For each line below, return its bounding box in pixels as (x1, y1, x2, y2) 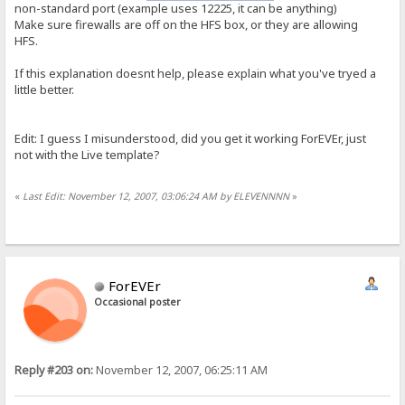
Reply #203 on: (14, 363, 94, 379)
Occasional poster (94, 296, 182, 309)
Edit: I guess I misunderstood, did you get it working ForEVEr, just (14, 129, 367, 146)
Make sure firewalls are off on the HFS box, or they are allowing (14, 15, 359, 33)
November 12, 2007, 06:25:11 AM (93, 363, 268, 379)
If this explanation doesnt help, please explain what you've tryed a (14, 64, 377, 81)
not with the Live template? (14, 146, 161, 163)
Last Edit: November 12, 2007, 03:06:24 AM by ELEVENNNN (23, 189, 290, 202)
